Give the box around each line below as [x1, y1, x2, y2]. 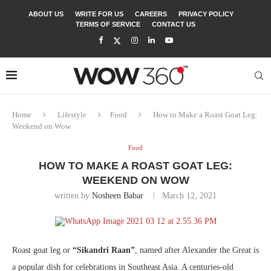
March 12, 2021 [162, 191, 217, 200]
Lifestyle [57, 110, 87, 119]
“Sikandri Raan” [73, 246, 135, 255]
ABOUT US [28, 10, 64, 18]
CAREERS [135, 10, 167, 18]
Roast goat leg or [12, 246, 73, 255]
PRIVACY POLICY [178, 10, 233, 18]
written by [54, 191, 92, 200]
